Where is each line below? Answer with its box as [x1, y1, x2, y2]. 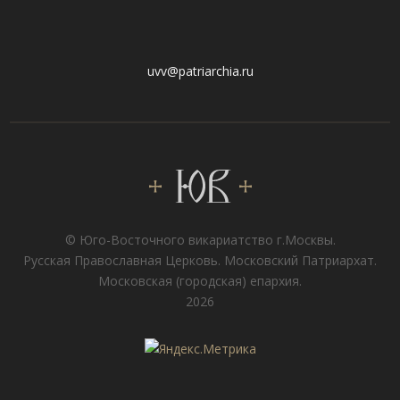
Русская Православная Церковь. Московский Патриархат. [23, 252, 377, 270]
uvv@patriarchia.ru [146, 62, 254, 79]
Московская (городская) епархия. [98, 272, 302, 290]
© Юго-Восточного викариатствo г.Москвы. [64, 231, 336, 249]
